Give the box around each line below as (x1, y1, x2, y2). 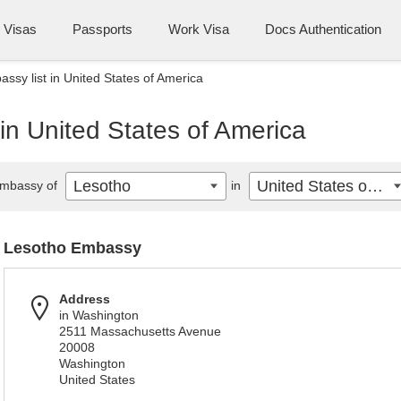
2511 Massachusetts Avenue (59, 324, 221, 338)
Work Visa (168, 21, 229, 37)
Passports (73, 21, 132, 37)
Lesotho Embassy (4, 239, 141, 257)
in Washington (59, 308, 139, 322)
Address (59, 292, 110, 306)
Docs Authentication (265, 21, 381, 37)
